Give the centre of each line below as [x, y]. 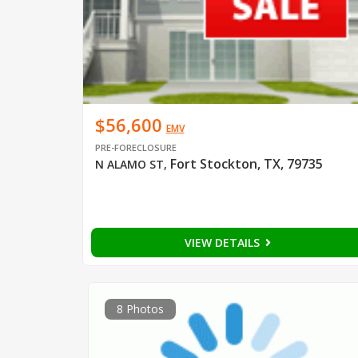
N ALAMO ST [129, 164]
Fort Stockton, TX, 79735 [246, 163]
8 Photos [140, 308]
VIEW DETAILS [223, 242]
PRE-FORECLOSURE [135, 147]
